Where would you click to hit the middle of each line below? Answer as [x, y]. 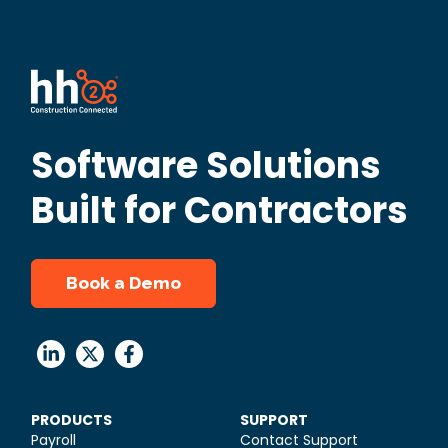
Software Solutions [206, 165]
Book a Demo [123, 282]
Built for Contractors [219, 210]
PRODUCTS [71, 419]
